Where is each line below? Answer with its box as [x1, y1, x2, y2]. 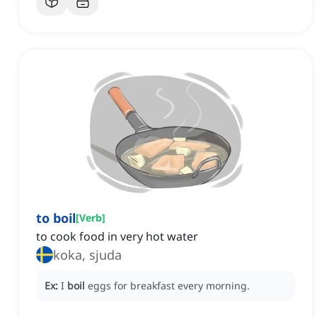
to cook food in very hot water [36, 229, 198, 245]
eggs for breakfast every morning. [88, 279, 250, 293]
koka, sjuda [53, 246, 122, 264]
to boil [36, 209, 76, 227]
